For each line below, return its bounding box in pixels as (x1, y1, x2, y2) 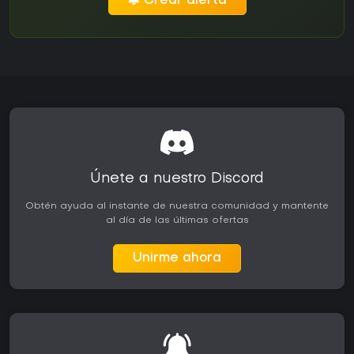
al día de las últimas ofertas (105, 216, 249, 226)
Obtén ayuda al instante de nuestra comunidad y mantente (25, 201, 329, 212)
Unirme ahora (133, 252, 221, 265)
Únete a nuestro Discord (90, 172, 264, 186)
